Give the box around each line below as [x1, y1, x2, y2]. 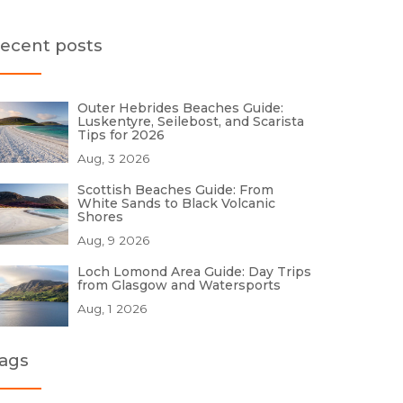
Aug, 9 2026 [77, 233, 149, 247]
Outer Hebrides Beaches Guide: [77, 100, 283, 116]
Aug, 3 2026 [77, 151, 149, 166]
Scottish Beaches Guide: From [77, 182, 273, 198]
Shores [77, 209, 123, 225]
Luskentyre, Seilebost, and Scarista [77, 113, 304, 130]
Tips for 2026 [77, 127, 165, 143]
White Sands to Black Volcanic [77, 195, 275, 211]
